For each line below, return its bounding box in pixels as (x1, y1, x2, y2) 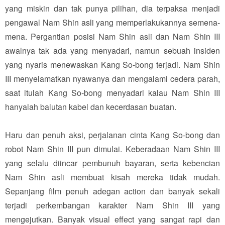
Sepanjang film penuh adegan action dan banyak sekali (5, 185, 220, 197)
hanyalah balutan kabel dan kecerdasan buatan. (5, 100, 176, 113)
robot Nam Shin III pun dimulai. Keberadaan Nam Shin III (5, 143, 220, 155)
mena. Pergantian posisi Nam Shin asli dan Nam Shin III (5, 30, 220, 42)
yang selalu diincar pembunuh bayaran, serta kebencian (5, 157, 220, 169)
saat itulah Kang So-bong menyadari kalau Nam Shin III (5, 86, 220, 98)
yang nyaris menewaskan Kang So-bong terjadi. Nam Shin (5, 58, 220, 70)
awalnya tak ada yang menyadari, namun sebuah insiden (5, 44, 220, 56)
